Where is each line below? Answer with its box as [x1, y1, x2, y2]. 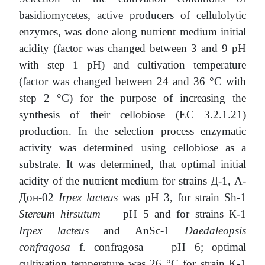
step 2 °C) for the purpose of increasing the [19, 92, 246, 105]
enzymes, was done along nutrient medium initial [19, 25, 246, 38]
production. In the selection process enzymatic [19, 125, 246, 138]
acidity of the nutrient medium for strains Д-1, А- [19, 174, 246, 188]
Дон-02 [19, 191, 59, 204]
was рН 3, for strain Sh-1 [118, 191, 246, 204]
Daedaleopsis [185, 224, 246, 237]
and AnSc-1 [104, 224, 185, 237]
